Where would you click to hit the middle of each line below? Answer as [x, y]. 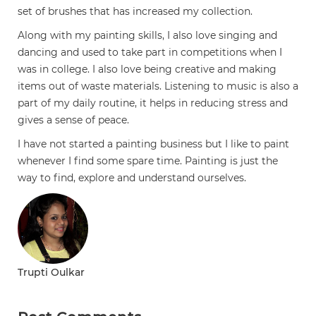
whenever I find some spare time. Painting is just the [148, 161]
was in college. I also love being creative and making [147, 69]
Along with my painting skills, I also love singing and [147, 36]
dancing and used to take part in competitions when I [150, 53]
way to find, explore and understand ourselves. [132, 178]
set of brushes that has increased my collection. [135, 12]
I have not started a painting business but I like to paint [153, 144]
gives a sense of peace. [73, 120]
